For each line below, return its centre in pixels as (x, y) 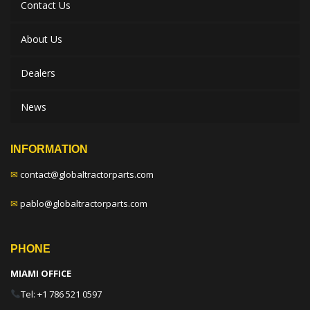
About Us (42, 39)
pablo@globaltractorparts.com (84, 204)
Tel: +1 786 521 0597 (61, 294)
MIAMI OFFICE (41, 274)
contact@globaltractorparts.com (87, 175)
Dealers (38, 73)
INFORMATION (49, 149)
